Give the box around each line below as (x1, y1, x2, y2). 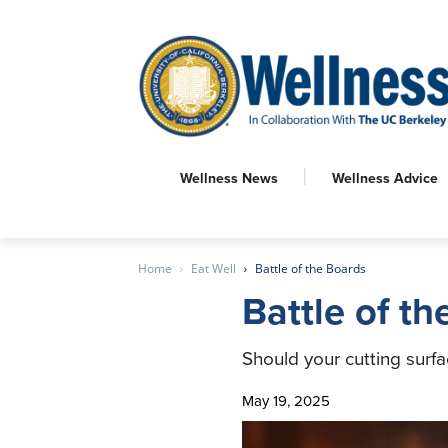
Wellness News (180, 168, 278, 188)
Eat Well (191, 260, 236, 277)
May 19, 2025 (242, 390, 331, 411)
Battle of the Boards (255, 260, 366, 277)
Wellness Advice (332, 168, 438, 188)
